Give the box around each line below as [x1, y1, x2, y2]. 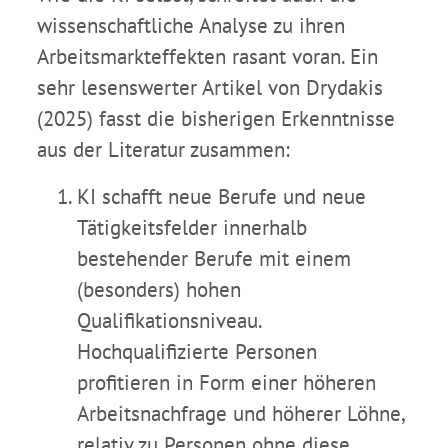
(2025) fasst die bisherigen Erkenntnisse [37, 105, 395, 133]
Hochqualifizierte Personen [77, 338, 317, 366]
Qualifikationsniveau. [77, 307, 261, 335]
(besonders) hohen [77, 276, 241, 304]
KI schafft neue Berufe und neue [77, 183, 366, 211]
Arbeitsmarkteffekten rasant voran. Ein [37, 43, 378, 71]
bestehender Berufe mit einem [77, 245, 351, 273]
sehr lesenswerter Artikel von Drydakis [37, 74, 383, 102]
